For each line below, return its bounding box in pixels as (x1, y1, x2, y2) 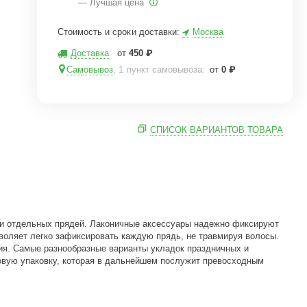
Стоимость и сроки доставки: (58, 26, 182, 37)
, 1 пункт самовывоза (113, 64, 202, 75)
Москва (192, 27, 223, 37)
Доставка (71, 48, 110, 58)
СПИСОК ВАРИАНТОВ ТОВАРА (149, 125, 283, 135)
